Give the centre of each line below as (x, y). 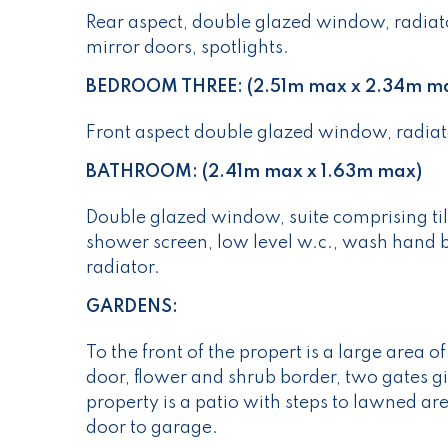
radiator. (123, 268)
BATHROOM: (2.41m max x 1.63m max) (254, 172)
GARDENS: (132, 307)
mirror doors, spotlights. (187, 48)
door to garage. (152, 428)
